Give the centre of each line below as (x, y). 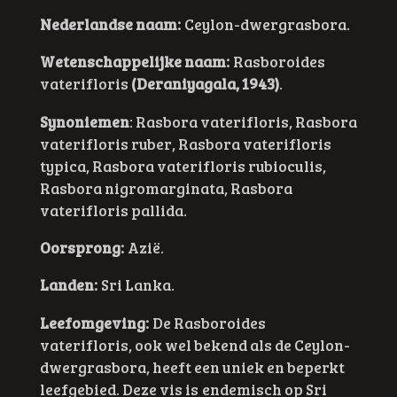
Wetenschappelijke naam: (134, 62)
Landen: (68, 285)
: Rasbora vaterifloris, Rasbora (243, 121)
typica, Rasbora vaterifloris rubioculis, (183, 165)
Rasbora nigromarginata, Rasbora (166, 187)
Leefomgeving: (96, 322)
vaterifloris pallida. (113, 210)
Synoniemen (84, 121)
